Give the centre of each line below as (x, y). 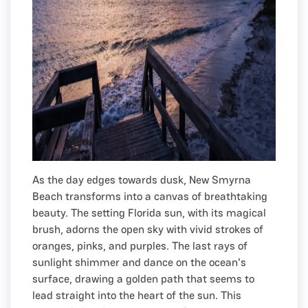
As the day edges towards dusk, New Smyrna (142, 179)
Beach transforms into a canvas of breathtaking (150, 196)
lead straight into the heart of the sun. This (137, 295)
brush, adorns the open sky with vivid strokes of (148, 229)
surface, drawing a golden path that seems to (143, 278)
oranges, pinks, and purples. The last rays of (140, 245)
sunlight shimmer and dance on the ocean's (139, 262)
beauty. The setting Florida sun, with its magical (149, 212)
